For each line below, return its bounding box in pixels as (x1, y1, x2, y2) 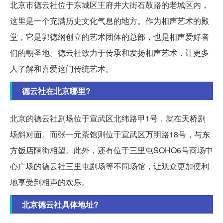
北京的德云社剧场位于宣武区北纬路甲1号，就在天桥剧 (10, 112, 206, 124)
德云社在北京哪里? (22, 85, 91, 97)
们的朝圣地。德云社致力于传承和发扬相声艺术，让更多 (10, 47, 209, 59)
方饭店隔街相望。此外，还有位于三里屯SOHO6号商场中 (10, 144, 213, 156)
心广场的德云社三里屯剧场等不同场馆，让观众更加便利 (10, 160, 209, 172)
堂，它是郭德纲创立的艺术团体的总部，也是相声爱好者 (10, 31, 209, 43)
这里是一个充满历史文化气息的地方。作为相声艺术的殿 (10, 15, 209, 27)
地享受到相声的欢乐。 (10, 176, 90, 188)
